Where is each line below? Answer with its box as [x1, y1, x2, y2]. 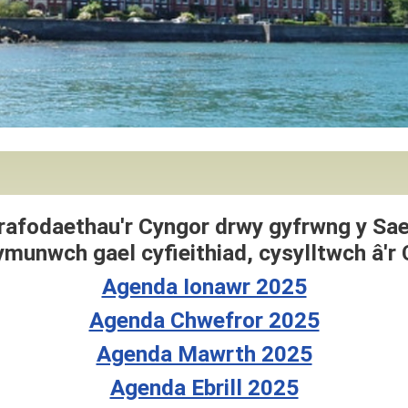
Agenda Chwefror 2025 [88, 307, 320, 334]
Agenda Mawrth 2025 [96, 341, 312, 368]
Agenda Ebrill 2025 [109, 374, 299, 402]
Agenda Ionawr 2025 [101, 273, 307, 301]
